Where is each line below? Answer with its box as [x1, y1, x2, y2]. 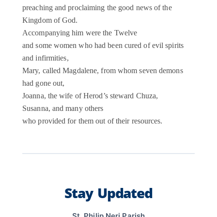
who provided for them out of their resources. [22, 117, 163, 125]
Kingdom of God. [22, 16, 78, 25]
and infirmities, [22, 54, 69, 62]
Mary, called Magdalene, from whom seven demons [22, 66, 183, 75]
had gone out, [22, 79, 65, 88]
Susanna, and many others [22, 104, 104, 113]
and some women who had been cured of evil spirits [22, 41, 184, 50]
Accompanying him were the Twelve [22, 29, 138, 37]
